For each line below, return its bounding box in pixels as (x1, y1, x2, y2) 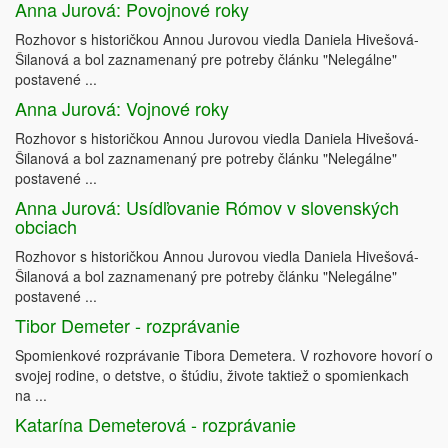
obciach (15, 213, 77, 239)
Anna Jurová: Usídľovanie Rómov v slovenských (15, 194, 399, 220)
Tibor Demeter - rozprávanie (15, 312, 240, 338)
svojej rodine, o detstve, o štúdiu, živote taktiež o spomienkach (15, 365, 409, 385)
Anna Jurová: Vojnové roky (15, 95, 229, 121)
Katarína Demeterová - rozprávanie (15, 411, 296, 437)
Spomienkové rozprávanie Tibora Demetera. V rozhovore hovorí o (15, 345, 433, 365)
